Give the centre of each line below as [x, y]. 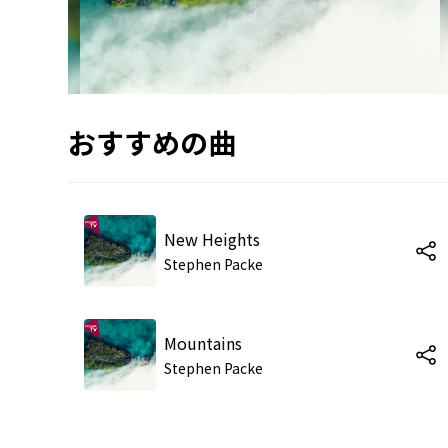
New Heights [212, 238]
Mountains [203, 342]
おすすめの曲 [152, 141]
